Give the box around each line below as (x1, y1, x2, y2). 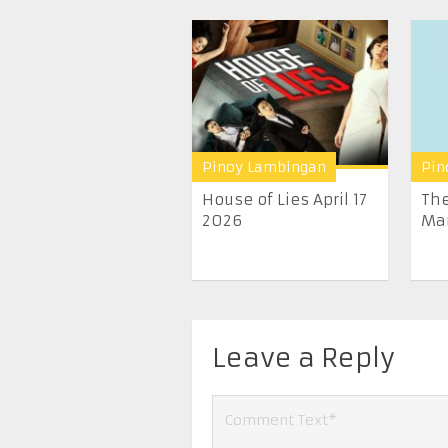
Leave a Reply (212, 342, 395, 374)
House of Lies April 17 (202, 190, 367, 210)
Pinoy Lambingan (202, 158, 326, 177)
